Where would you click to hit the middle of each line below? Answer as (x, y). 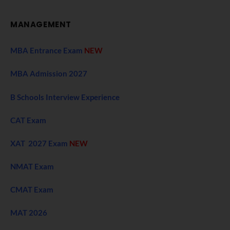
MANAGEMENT (41, 25)
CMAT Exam (33, 189)
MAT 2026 (29, 213)
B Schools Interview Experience (65, 97)
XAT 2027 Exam (40, 143)
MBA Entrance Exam (47, 51)
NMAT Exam (32, 166)
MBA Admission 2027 (49, 74)
